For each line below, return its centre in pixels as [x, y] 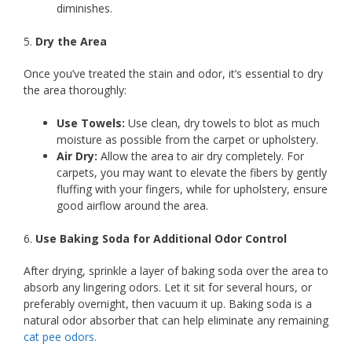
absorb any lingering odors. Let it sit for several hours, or [168, 287]
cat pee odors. [60, 336]
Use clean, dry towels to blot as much [222, 123]
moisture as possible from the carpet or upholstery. [187, 139]
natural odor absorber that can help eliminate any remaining [176, 320]
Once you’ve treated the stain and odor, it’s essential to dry [173, 73]
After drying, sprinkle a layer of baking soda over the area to [176, 270]
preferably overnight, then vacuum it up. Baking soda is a [168, 303]
